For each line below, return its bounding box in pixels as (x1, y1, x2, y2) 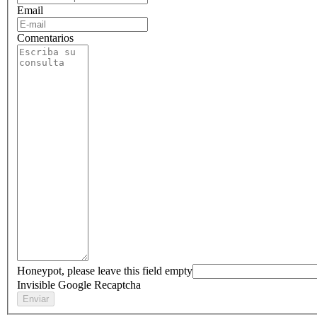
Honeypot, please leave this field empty (17, 264, 192, 277)
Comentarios (17, 31, 74, 44)
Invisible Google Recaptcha (17, 278, 141, 291)
